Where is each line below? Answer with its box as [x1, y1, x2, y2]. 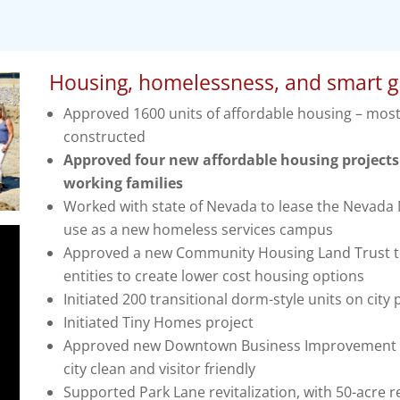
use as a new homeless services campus [62, 220, 333, 240]
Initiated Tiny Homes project [62, 312, 254, 333]
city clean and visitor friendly [62, 359, 255, 379]
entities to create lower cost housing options [62, 266, 364, 287]
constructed [62, 127, 146, 147]
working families [62, 173, 183, 194]
